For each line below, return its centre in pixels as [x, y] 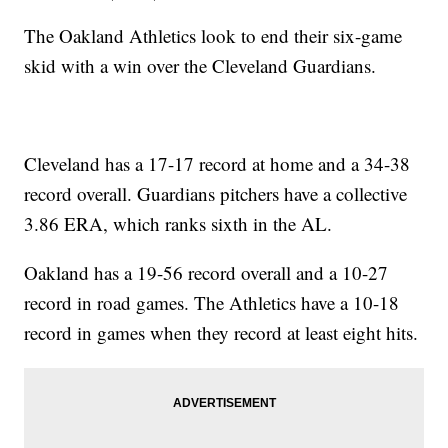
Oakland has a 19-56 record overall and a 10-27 [206, 273]
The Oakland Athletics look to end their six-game [213, 36]
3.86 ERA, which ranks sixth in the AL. [178, 224]
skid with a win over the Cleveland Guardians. [200, 66]
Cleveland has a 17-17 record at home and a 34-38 [217, 164]
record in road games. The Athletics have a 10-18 [212, 303]
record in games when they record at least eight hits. [221, 333]
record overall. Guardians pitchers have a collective [216, 194]
